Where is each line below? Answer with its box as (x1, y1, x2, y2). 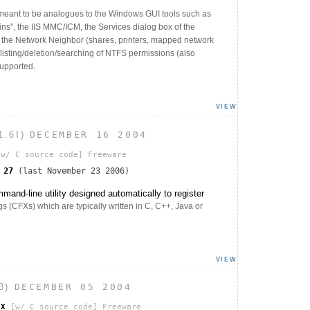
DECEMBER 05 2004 (14, 282, 132, 293)
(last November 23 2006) (13, 165, 129, 176)
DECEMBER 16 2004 (29, 129, 148, 140)
